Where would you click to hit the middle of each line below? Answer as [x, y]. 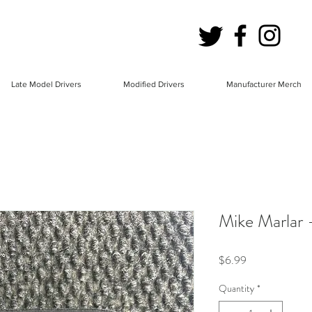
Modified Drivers [154, 85]
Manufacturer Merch [264, 85]
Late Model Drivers [46, 85]
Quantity [236, 289]
